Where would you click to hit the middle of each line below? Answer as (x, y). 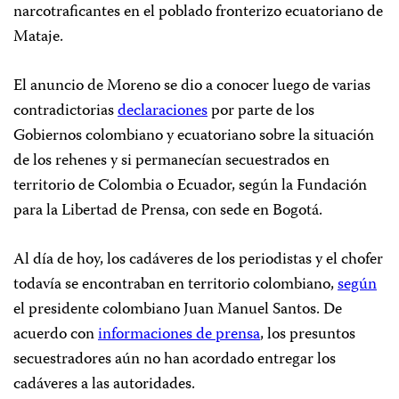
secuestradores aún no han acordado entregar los (175, 359)
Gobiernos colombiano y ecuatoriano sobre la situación (194, 136)
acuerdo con (56, 334)
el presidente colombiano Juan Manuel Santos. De (178, 309)
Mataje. (38, 37)
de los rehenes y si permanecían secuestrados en (171, 161)
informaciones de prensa (179, 334)
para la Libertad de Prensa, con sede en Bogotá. (168, 211)
